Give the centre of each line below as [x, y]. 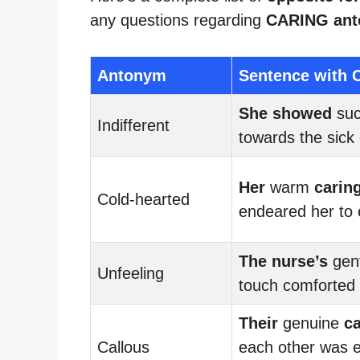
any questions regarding [178, 20]
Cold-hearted [143, 199]
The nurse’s [283, 261]
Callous [123, 347]
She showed [285, 113]
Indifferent [133, 125]
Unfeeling [131, 273]
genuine [311, 323]
